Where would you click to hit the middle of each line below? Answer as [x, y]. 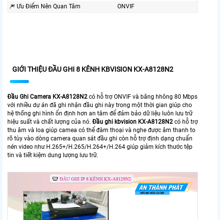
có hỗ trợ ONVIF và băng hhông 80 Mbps [142, 97]
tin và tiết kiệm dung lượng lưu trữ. [53, 155]
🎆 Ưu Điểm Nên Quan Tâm [45, 7]
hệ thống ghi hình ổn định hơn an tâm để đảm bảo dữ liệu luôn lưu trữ [100, 114]
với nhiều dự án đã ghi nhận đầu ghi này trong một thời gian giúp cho [100, 105]
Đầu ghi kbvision [115, 122]
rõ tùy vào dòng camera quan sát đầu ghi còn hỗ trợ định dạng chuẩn [100, 139]
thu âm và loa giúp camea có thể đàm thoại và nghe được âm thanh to [101, 130]
